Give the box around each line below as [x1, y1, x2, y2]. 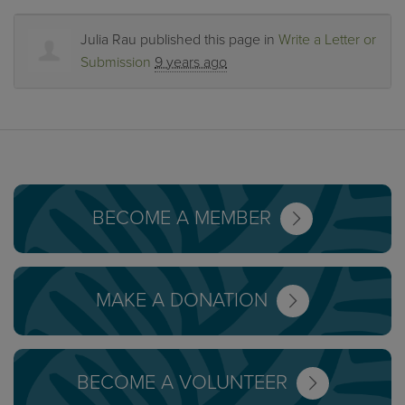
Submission [80, 53, 151, 71]
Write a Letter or [278, 31, 376, 49]
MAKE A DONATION [96, 288, 273, 312]
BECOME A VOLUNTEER [76, 371, 293, 394]
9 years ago [155, 53, 227, 71]
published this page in [137, 31, 278, 49]
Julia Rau [80, 31, 137, 49]
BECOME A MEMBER [92, 206, 277, 230]
